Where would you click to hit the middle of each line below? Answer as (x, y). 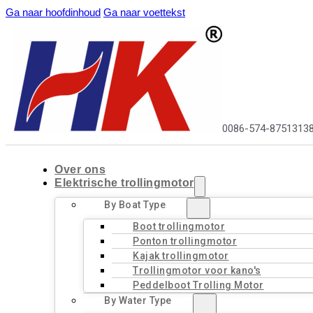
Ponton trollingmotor (185, 241)
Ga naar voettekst (144, 12)
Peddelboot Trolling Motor (198, 285)
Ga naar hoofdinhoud (53, 12)
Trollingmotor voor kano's (197, 270)
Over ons (80, 169)
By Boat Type (135, 205)
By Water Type (138, 300)
